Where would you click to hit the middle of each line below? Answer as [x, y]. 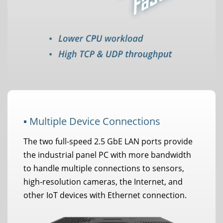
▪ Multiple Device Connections [92, 121]
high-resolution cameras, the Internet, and [103, 182]
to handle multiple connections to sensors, [104, 168]
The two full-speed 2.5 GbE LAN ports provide [108, 142]
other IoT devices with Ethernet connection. [105, 195]
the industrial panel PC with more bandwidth [107, 155]
